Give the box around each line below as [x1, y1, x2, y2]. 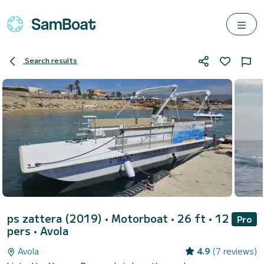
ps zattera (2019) [7, 210, 105, 226]
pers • [7, 223, 40, 238]
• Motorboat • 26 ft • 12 [105, 210, 229, 226]
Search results [25, 55, 77, 65]
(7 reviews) [212, 245, 257, 257]
